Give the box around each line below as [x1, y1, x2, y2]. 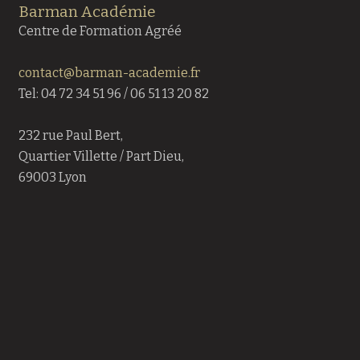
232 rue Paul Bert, [18, 127, 123, 143]
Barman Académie [18, 2, 156, 22]
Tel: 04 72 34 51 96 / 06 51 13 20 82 [18, 85, 209, 101]
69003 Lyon [18, 169, 87, 185]
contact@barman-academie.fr [18, 64, 200, 80]
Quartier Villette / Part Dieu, [18, 148, 184, 164]
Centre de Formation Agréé [18, 23, 182, 39]
